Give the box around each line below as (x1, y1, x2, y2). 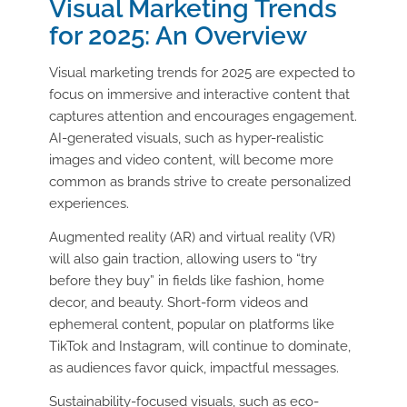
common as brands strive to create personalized (48, 174, 351, 191)
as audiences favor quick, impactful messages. (48, 359, 339, 376)
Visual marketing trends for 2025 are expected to (48, 65, 355, 82)
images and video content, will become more (48, 152, 333, 169)
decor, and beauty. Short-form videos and (48, 293, 308, 311)
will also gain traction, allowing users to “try (48, 250, 317, 267)
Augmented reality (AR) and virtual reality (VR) (48, 228, 335, 245)
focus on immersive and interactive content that (48, 86, 350, 104)
